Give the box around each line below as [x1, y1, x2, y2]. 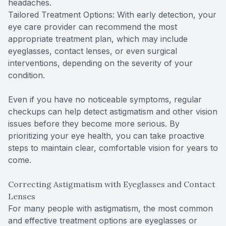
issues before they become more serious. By [8, 118, 180, 129]
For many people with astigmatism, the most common [8, 203, 213, 213]
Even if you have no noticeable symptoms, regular [8, 94, 202, 104]
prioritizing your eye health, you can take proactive [8, 130, 204, 141]
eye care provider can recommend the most [8, 21, 177, 32]
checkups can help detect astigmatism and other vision [8, 106, 217, 117]
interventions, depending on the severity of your [8, 58, 193, 68]
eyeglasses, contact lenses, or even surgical [8, 45, 177, 56]
